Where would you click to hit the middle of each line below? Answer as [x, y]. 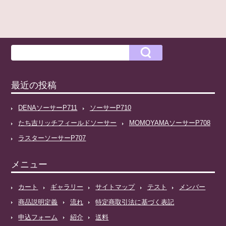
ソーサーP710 [110, 107]
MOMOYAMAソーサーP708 [169, 123]
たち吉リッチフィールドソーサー [68, 123]
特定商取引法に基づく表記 [135, 202]
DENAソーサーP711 [48, 107]
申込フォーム [38, 217]
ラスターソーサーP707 [52, 138]
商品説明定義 [38, 202]
